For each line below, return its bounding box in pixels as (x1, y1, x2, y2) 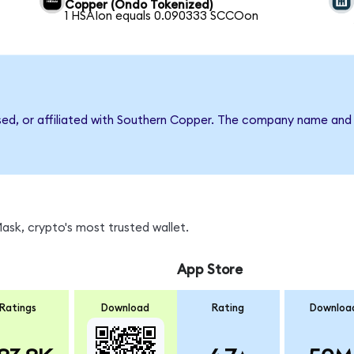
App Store (176, 262, 243, 277)
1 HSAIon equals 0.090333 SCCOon (65, 9, 259, 22)
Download (101, 303, 150, 314)
